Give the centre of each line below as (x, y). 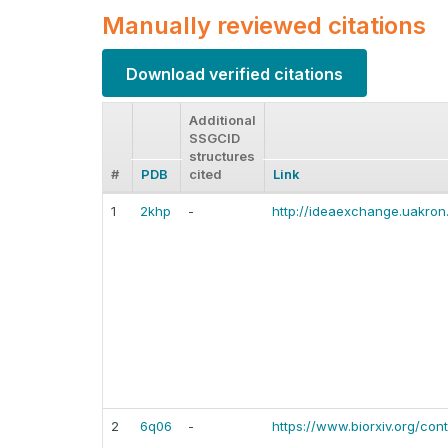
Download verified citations (234, 73)
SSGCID (214, 138)
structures (222, 156)
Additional (222, 120)
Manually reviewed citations (264, 26)
